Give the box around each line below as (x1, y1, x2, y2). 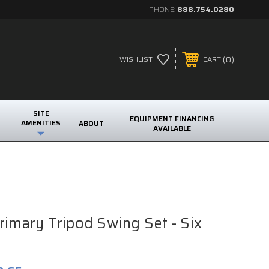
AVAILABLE (153, 122, 192, 134)
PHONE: (149, 4, 177, 15)
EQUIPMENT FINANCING (130, 112, 215, 124)
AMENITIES (21, 117, 61, 128)
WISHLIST (119, 53, 153, 65)
